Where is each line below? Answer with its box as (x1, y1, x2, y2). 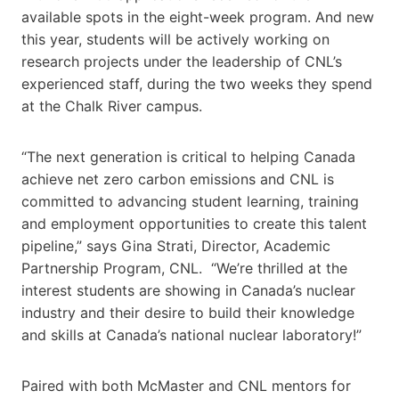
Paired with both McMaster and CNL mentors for (21, 376, 351, 395)
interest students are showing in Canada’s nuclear (21, 281, 355, 299)
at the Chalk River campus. (21, 96, 202, 115)
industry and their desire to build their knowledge (21, 303, 354, 322)
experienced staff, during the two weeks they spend (21, 74, 372, 93)
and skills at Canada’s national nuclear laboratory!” (21, 325, 362, 344)
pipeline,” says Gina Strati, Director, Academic (21, 236, 330, 255)
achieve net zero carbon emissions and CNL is (21, 169, 334, 188)
